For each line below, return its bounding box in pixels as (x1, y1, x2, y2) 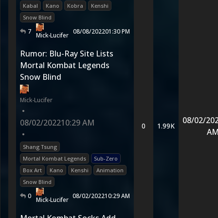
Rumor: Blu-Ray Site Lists (20, 48, 113, 59)
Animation (96, 166, 124, 174)
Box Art (23, 166, 42, 174)
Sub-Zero (94, 155, 118, 162)
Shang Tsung (23, 143, 57, 150)
